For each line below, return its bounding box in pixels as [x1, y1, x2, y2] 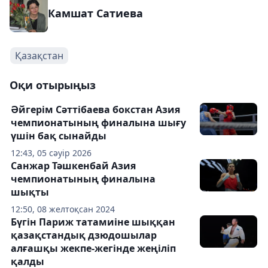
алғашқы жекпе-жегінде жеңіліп [11, 242, 176, 255]
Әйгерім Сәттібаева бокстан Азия [11, 103, 180, 116]
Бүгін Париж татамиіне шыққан [11, 215, 175, 229]
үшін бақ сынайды [11, 129, 106, 142]
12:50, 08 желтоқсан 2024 [11, 203, 115, 215]
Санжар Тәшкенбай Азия [11, 159, 136, 172]
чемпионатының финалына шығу [11, 116, 186, 129]
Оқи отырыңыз [10, 78, 96, 92]
